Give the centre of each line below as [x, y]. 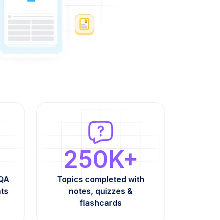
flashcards [101, 203]
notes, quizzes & [101, 191]
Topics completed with [101, 179]
